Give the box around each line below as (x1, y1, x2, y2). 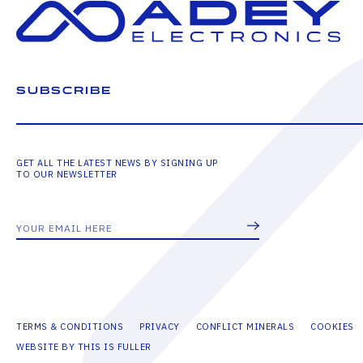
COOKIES (310, 320, 354, 332)
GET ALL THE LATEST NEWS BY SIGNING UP (16, 156, 218, 169)
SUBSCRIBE (16, 83, 112, 97)
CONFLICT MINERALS (195, 320, 294, 332)
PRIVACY (139, 320, 180, 332)
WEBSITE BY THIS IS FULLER (16, 340, 152, 352)
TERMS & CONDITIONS (16, 320, 123, 332)
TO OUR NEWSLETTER (16, 168, 117, 180)
